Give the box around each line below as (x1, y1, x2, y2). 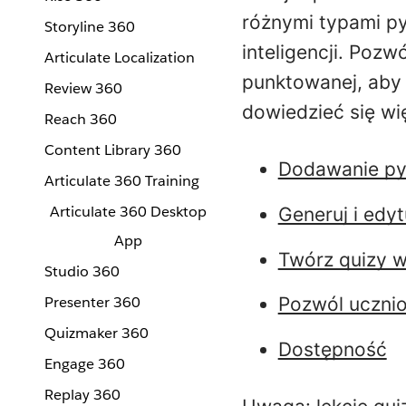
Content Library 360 (44, 140, 181, 159)
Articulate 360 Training (44, 171, 199, 190)
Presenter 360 (44, 293, 140, 312)
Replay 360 (44, 385, 121, 404)
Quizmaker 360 (44, 324, 149, 343)
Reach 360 (44, 110, 117, 129)
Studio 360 (44, 262, 120, 281)
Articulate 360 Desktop (49, 202, 207, 221)
